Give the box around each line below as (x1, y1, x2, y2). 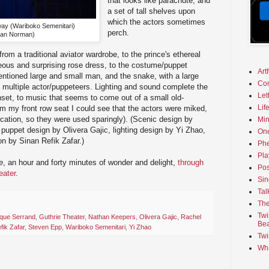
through (178, 157, 204, 167)
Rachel (181, 213, 201, 221)
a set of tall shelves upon (107, 6, 196, 16)
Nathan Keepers (88, 213, 136, 221)
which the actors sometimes (107, 17, 206, 26)
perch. (107, 28, 132, 37)
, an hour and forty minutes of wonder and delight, (3, 157, 178, 167)
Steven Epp (28, 223, 62, 231)
